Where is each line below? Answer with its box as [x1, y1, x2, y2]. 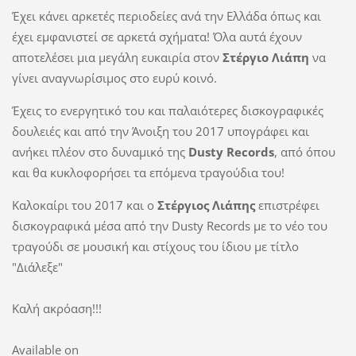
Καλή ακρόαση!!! [11, 300, 102, 317]
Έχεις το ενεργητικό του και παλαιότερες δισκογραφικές [11, 103, 323, 119]
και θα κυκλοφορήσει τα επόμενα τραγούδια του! [11, 164, 284, 181]
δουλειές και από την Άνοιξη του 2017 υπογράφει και [11, 123, 309, 140]
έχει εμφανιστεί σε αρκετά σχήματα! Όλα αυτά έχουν [11, 29, 302, 45]
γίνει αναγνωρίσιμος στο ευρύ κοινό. [11, 70, 217, 87]
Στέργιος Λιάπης [157, 197, 255, 214]
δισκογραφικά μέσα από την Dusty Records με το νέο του [11, 218, 327, 234]
